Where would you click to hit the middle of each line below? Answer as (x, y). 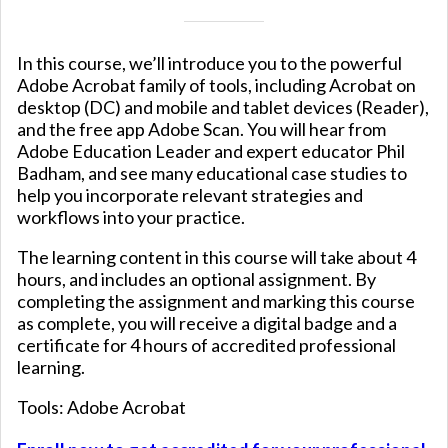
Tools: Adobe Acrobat (101, 407)
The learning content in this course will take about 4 (216, 257)
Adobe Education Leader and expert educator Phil (211, 151)
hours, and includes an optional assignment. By (196, 279)
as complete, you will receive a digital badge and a (207, 323)
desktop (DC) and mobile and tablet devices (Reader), (223, 107)
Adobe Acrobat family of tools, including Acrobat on (216, 85)
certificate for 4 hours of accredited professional (206, 345)
